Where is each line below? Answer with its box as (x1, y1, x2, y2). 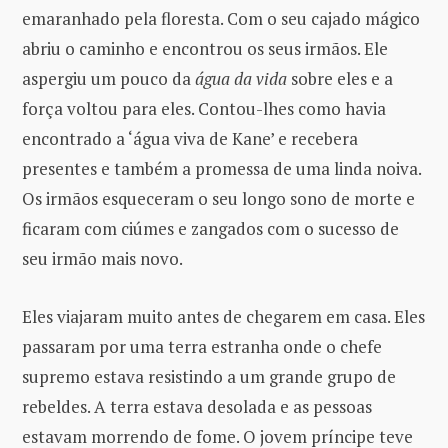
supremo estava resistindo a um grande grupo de (22, 365, 396, 389)
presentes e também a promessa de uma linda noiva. (22, 157, 421, 181)
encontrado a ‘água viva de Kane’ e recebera (22, 127, 358, 151)
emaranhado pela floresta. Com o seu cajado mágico (22, 7, 420, 31)
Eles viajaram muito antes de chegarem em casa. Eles (22, 305, 425, 329)
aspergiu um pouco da (22, 67, 195, 91)
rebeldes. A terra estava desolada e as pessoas (22, 395, 372, 419)
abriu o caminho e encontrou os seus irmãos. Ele (22, 37, 388, 61)
